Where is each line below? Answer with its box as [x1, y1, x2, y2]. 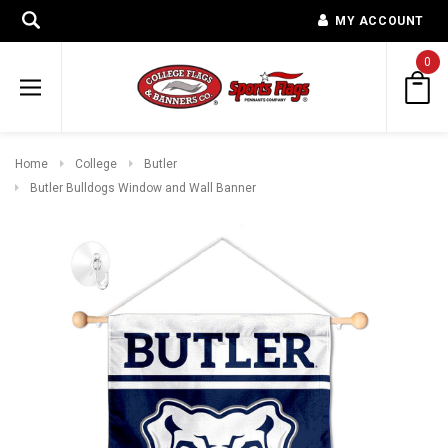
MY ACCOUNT [335, 14, 424, 28]
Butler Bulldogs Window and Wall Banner [30, 180, 256, 195]
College [75, 157, 117, 171]
